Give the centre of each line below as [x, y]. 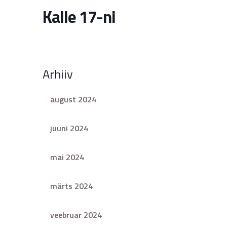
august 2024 [73, 99]
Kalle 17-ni [79, 17]
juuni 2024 [69, 128]
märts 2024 [71, 186]
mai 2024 [67, 157]
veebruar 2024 [76, 215]
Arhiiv [58, 74]
